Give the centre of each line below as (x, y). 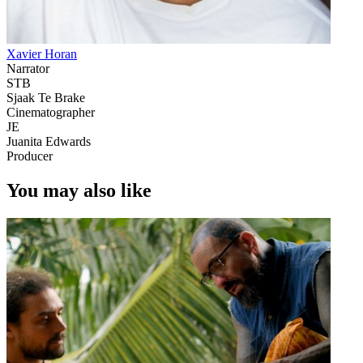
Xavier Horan (42, 53)
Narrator (28, 68)
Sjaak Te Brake (46, 97)
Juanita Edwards (49, 141)
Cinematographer (51, 112)
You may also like (79, 190)
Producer (30, 156)
